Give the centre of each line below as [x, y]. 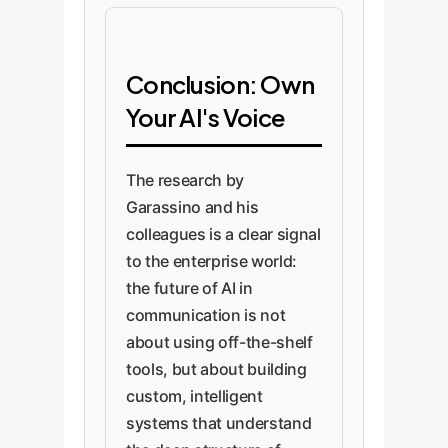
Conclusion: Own [220, 84]
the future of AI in [189, 288]
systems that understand [219, 423]
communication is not [206, 315]
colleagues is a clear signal [223, 234]
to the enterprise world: [211, 261]
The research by [185, 180]
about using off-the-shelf [219, 342]
